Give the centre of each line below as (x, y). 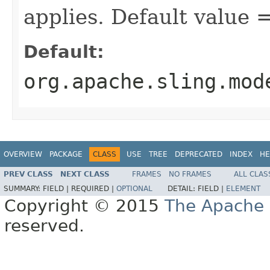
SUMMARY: (23, 189)
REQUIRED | (94, 189)
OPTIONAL (134, 189)
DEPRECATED (199, 154)
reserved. (44, 226)
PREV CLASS (28, 174)
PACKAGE (66, 154)
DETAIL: (183, 189)
